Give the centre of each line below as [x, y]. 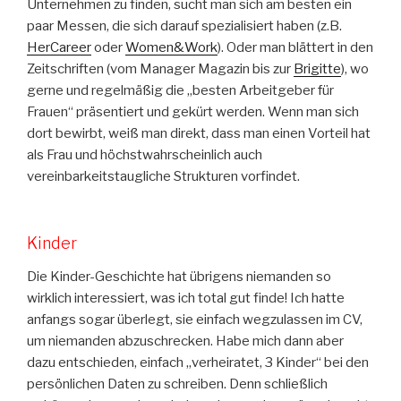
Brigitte [317, 69]
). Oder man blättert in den [295, 48]
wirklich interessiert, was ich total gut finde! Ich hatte [186, 299]
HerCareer [59, 48]
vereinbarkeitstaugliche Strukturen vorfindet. [163, 177]
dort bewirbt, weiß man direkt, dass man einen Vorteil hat [199, 134]
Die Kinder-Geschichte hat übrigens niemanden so [179, 277]
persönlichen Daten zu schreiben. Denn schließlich [177, 384]
